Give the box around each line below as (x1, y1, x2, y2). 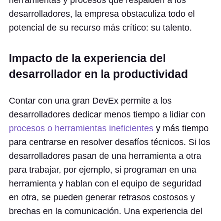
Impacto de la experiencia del (9, 52, 166, 65)
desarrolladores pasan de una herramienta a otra (9, 151, 201, 161)
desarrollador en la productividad (9, 68, 188, 80)
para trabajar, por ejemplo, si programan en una (9, 165, 196, 175)
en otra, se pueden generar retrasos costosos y (9, 192, 195, 202)
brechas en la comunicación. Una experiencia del (9, 206, 202, 216)
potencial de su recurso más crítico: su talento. (9, 23, 192, 33)
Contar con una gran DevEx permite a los (9, 96, 172, 106)
